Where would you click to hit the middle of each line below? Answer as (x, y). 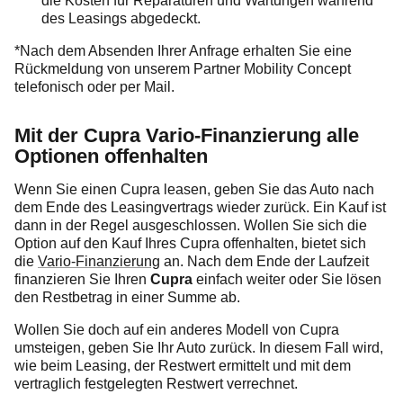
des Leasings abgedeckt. (121, 19)
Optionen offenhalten (111, 157)
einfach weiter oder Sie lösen (287, 280)
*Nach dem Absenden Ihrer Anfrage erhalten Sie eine (183, 51)
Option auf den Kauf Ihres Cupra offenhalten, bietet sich (190, 244)
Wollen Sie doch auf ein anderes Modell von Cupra (177, 330)
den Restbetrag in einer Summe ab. (127, 298)
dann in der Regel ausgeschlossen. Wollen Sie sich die (191, 226)
